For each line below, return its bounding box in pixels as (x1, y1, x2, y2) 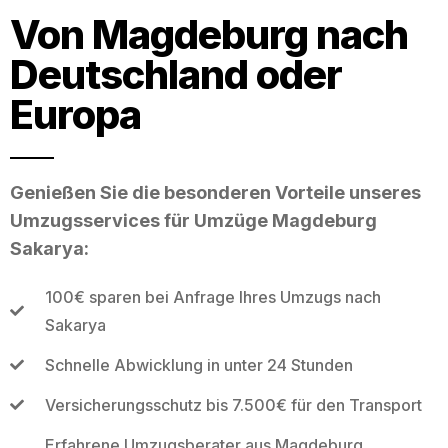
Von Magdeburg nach (10, 9, 408, 59)
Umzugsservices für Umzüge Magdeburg (10, 209, 377, 231)
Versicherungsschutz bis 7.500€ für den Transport (44, 394, 422, 415)
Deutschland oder (10, 49, 342, 99)
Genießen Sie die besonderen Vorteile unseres (10, 181, 421, 203)
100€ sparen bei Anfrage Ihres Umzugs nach (44, 286, 381, 307)
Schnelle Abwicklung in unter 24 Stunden (44, 354, 353, 375)
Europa (10, 89, 141, 139)
